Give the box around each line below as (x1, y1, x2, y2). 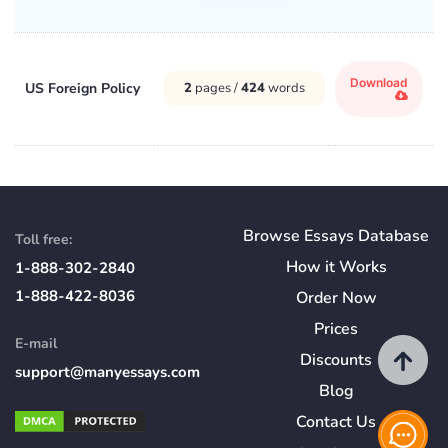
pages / (192, 78, 241, 97)
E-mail (15, 333, 57, 353)
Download (350, 74, 408, 90)
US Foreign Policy (25, 78, 140, 98)
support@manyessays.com (15, 361, 200, 382)
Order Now (295, 286, 377, 309)
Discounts (300, 348, 372, 371)
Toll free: (15, 229, 72, 249)
